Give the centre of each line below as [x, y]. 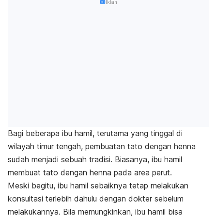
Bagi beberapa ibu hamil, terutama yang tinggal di [95, 133]
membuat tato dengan [49, 173]
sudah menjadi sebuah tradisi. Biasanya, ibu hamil [95, 160]
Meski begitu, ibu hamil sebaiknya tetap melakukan [98, 186]
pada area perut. [142, 173]
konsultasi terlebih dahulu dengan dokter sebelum [96, 199]
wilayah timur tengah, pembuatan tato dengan [91, 147]
